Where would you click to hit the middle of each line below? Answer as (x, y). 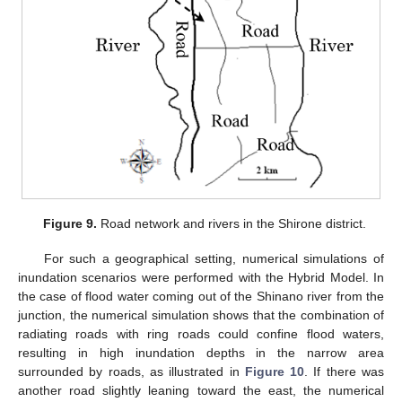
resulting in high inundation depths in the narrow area (201, 352)
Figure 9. (70, 224)
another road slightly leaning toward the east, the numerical (201, 390)
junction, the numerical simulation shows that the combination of (201, 315)
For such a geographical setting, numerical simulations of (214, 258)
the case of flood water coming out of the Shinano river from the (201, 296)
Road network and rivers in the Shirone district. (232, 224)
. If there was (345, 371)
